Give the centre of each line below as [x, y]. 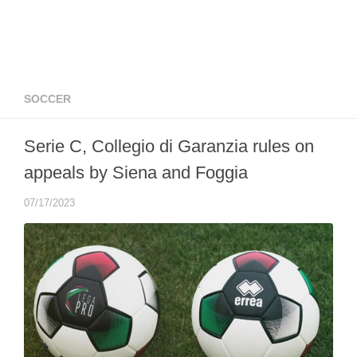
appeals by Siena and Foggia [136, 173]
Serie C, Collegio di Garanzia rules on [169, 146]
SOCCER [47, 99]
